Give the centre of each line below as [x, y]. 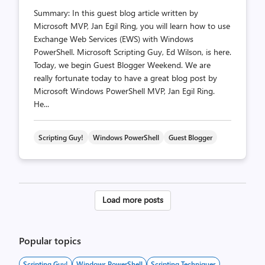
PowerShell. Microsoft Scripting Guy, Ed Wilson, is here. [132, 52]
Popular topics [50, 240]
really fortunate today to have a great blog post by [125, 78]
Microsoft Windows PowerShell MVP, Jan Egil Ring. [124, 91]
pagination [128, 218]
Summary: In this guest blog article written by [116, 13]
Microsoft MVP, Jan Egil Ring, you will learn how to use [132, 26]
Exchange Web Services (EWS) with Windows [114, 39]
